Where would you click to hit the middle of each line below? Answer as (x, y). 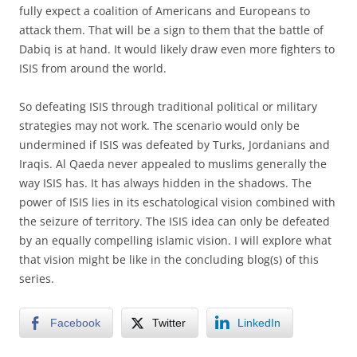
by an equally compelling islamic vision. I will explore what (175, 240)
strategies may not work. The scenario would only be (159, 125)
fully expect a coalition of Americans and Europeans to (165, 10)
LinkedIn (259, 322)
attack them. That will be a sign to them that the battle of (171, 29)
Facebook (75, 322)
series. (37, 278)
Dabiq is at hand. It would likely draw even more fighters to (177, 49)
